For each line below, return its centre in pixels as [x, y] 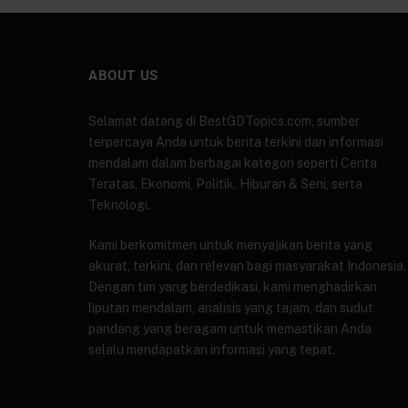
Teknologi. [119, 204]
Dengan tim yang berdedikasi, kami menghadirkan [233, 286]
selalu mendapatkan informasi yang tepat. [212, 349]
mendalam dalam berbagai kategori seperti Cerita [233, 163]
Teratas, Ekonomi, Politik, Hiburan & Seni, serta [225, 184]
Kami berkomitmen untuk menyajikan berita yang [230, 245]
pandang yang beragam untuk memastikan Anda [230, 328]
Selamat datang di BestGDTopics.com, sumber [224, 121]
